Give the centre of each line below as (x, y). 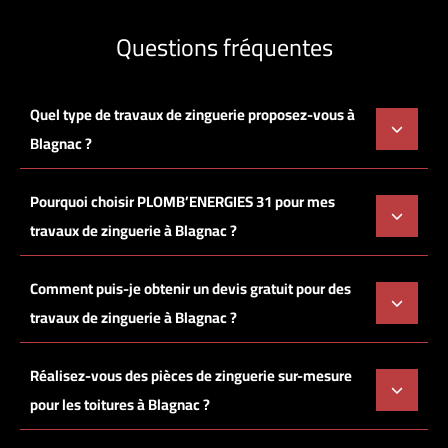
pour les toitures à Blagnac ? (120, 405)
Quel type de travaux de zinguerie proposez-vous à (192, 115)
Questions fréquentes (224, 48)
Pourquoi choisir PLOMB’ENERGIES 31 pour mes (182, 202)
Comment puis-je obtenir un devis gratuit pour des (190, 289)
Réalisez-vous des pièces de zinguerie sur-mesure (191, 376)
